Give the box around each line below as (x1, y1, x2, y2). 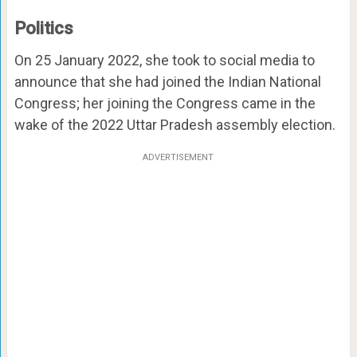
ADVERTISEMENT (143, 152, 214, 163)
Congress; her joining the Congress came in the (14, 95, 316, 112)
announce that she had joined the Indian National (14, 73, 321, 91)
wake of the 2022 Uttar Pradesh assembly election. (14, 116, 335, 134)
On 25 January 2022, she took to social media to (14, 52, 315, 69)
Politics (14, 18, 73, 39)
